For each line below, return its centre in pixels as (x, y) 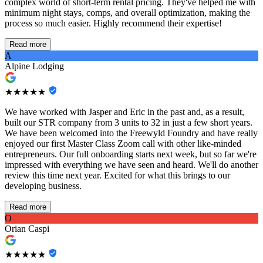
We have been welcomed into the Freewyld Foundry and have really (131, 133)
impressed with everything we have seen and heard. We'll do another (131, 165)
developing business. (43, 186)
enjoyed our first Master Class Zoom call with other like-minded (123, 144)
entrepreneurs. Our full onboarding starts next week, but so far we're (131, 154)
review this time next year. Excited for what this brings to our (117, 176)
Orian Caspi (27, 229)
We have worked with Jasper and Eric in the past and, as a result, (124, 112)
